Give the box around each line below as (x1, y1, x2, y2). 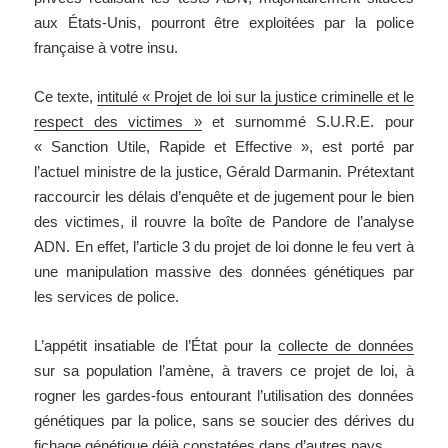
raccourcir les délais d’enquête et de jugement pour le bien (34, 188, 414, 206)
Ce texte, (34, 88, 98, 106)
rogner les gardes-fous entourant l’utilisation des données (34, 387, 414, 405)
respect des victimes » (34, 113, 202, 131)
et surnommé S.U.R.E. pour (201, 113, 414, 131)
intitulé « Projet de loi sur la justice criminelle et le (97, 88, 414, 106)
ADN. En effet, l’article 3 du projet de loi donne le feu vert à (34, 238, 414, 256)
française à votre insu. (34, 39, 179, 57)
